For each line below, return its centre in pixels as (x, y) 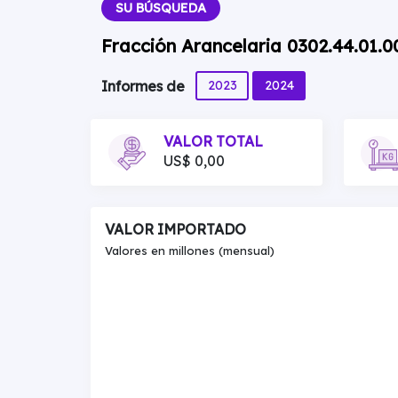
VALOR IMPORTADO (175, 229)
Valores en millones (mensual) (190, 251)
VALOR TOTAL (213, 141)
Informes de (145, 87)
